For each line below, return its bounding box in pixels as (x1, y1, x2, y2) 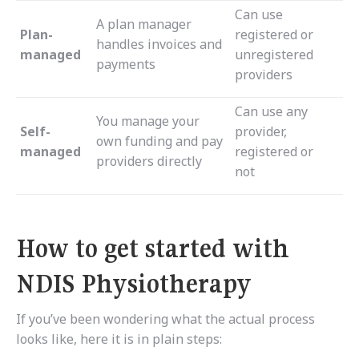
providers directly (96, 152, 202, 171)
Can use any (235, 103, 308, 121)
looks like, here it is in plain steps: (16, 330, 222, 349)
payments (96, 55, 155, 74)
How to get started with (16, 232, 289, 265)
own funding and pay (96, 132, 223, 151)
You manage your (96, 112, 200, 131)
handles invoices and (96, 35, 222, 54)
